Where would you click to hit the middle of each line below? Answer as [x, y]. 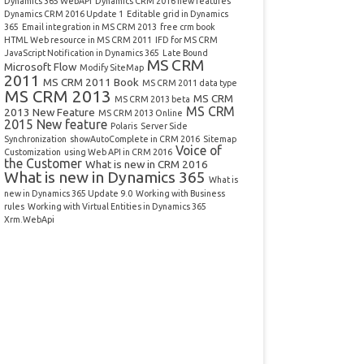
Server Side [164, 126]
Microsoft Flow [40, 67]
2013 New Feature [49, 113]
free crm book [187, 27]
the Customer [43, 164]
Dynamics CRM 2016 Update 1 [63, 14]
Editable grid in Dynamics [177, 14]
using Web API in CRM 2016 [118, 152]
